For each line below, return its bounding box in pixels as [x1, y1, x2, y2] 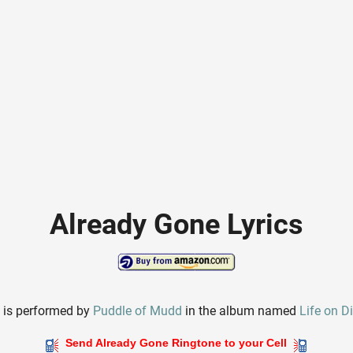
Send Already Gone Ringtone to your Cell [62, 336, 291, 350]
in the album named [182, 303, 300, 319]
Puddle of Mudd [93, 303, 183, 319]
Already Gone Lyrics [49, 207, 303, 242]
